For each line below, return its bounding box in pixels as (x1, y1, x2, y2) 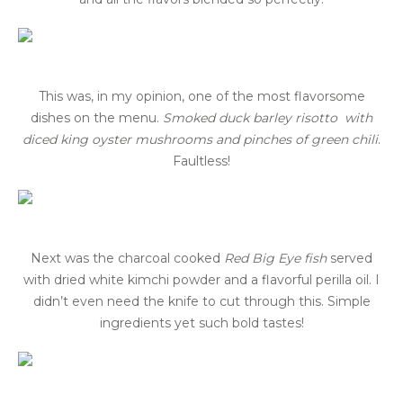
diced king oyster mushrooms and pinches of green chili (22, 131, 378, 148)
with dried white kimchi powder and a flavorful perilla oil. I (23, 272, 380, 289)
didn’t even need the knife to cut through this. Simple (32, 293, 371, 310)
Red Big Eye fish (224, 250, 327, 267)
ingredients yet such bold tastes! (99, 315, 304, 332)
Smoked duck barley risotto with (163, 110, 372, 127)
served (327, 250, 372, 267)
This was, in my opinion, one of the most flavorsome (38, 88, 365, 105)
